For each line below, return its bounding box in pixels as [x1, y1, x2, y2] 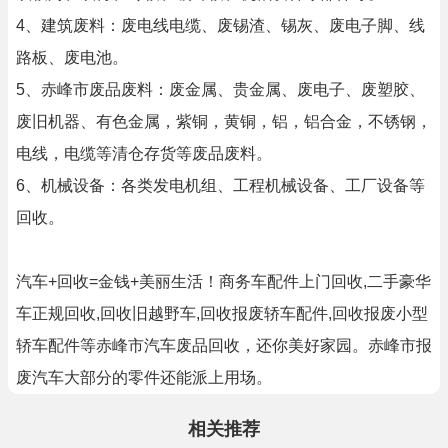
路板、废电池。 [16, 49, 128, 66]
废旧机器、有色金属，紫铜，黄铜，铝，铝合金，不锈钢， [16, 113, 432, 130]
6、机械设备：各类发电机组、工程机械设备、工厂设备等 [16, 177, 425, 194]
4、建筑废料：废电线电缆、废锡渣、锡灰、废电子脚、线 [16, 17, 425, 34]
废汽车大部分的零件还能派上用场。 [16, 369, 272, 386]
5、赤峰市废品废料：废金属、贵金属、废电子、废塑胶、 [16, 81, 425, 98]
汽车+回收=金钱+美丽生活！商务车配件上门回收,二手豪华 [16, 273, 431, 290]
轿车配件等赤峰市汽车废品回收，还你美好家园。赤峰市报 [16, 337, 432, 354]
